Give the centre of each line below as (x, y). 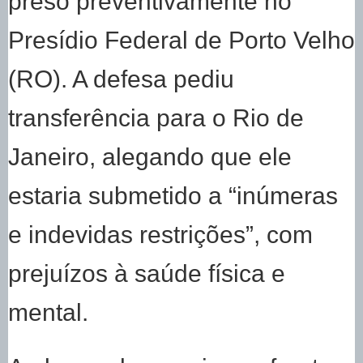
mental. (48, 312)
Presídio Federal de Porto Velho (181, 40)
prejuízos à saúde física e (147, 273)
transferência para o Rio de (156, 118)
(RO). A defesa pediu (121, 79)
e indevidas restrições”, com (160, 235)
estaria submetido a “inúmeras (173, 196)
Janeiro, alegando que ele (150, 157)
